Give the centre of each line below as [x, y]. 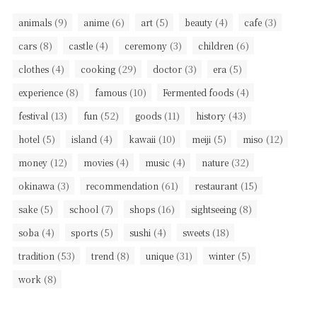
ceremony [145, 46]
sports [84, 233]
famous [110, 93]
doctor [167, 69]
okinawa [36, 186]
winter [221, 256]
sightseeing [213, 209]
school [83, 209]
